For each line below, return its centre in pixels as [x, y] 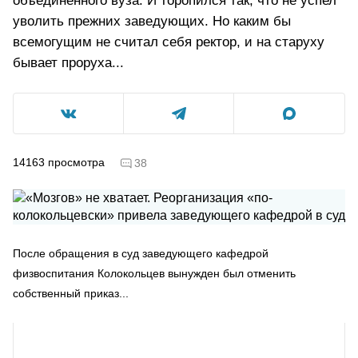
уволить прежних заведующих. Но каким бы [152, 21]
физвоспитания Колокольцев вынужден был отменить [154, 273]
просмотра [76, 162]
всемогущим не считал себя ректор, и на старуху [169, 42]
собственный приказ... [71, 293]
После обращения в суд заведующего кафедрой [141, 253]
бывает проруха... [68, 63]
